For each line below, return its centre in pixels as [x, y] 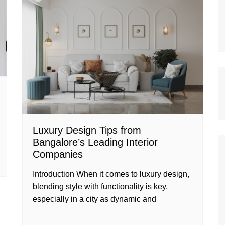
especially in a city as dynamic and [94, 199]
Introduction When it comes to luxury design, [111, 174]
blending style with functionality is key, [100, 187]
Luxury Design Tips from [87, 130]
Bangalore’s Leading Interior [95, 142]
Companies [58, 154]
